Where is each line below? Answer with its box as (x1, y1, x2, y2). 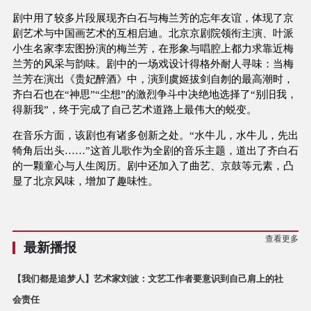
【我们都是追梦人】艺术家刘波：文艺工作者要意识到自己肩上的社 (12, 273, 283, 284)
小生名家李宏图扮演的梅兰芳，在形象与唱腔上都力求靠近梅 (12, 42, 294, 54)
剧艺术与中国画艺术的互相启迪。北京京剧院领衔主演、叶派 (12, 26, 294, 39)
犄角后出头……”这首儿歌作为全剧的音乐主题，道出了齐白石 (12, 144, 299, 157)
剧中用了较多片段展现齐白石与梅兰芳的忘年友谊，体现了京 (12, 11, 294, 24)
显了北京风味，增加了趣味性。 (12, 175, 158, 187)
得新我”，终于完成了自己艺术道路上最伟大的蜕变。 (12, 103, 257, 115)
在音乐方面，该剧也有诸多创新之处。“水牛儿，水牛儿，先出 (12, 129, 299, 142)
